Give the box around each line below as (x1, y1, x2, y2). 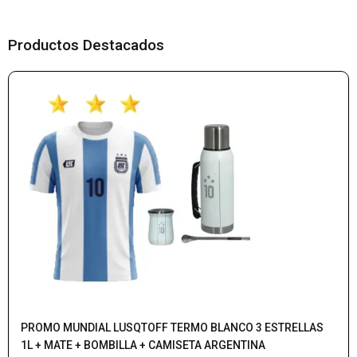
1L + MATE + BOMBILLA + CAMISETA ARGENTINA (21, 339, 265, 351)
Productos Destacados (8, 36, 164, 54)
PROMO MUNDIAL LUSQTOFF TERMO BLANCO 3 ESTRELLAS (21, 321, 324, 334)
